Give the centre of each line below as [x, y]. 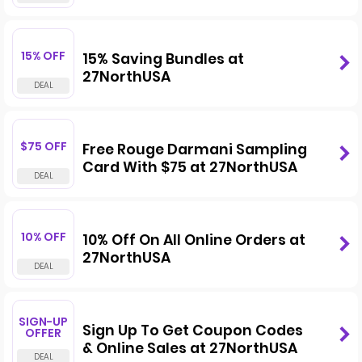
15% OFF [43, 55]
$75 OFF [43, 146]
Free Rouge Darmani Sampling [195, 149]
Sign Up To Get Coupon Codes [193, 330]
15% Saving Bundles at [163, 59]
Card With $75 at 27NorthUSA [190, 167]
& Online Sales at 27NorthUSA [190, 348]
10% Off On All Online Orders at [194, 240]
